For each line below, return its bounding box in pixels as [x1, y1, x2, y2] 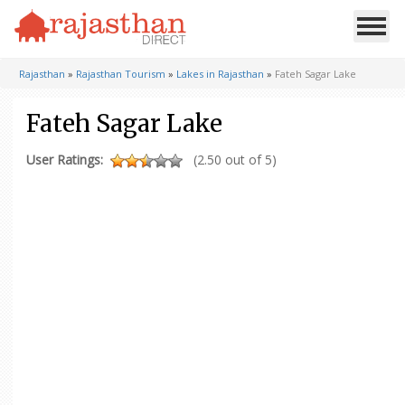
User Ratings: [26, 151, 103, 168]
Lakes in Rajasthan [176, 67, 264, 80]
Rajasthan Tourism [76, 67, 165, 80]
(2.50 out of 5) [193, 151, 277, 168]
